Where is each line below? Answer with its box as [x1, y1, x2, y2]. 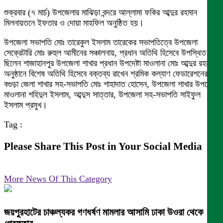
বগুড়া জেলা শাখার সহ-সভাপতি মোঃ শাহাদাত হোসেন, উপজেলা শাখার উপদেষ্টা [4, 79, 217, 89]
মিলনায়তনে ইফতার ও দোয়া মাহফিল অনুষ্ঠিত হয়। [4, 18, 144, 28]
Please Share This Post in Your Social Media [4, 140, 202, 153]
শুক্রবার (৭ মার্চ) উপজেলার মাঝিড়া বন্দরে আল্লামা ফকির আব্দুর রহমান [4, 7, 197, 17]
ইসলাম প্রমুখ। [4, 100, 47, 110]
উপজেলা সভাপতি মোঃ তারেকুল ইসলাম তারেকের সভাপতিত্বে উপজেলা [4, 37, 198, 47]
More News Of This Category [4, 174, 112, 184]
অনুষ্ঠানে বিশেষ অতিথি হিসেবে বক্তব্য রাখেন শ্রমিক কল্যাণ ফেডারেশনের [4, 69, 208, 79]
